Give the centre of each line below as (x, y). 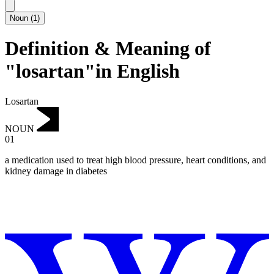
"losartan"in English (92, 71)
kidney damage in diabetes (56, 171)
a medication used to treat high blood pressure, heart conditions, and (135, 160)
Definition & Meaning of (108, 49)
